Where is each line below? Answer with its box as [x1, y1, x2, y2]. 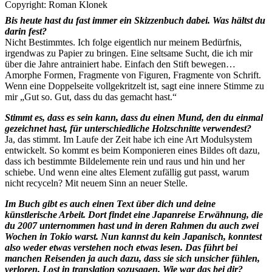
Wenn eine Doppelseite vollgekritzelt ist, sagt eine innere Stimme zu [5, 80, 264, 91]
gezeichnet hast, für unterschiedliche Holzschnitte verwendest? [5, 123, 251, 134]
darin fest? [5, 25, 47, 36]
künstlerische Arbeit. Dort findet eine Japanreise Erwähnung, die [5, 209, 263, 220]
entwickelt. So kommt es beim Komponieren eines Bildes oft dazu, [5, 144, 260, 155]
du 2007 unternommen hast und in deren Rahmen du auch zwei [5, 220, 259, 231]
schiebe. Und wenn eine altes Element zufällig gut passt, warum [5, 166, 249, 177]
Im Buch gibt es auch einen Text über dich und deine [5, 198, 216, 209]
